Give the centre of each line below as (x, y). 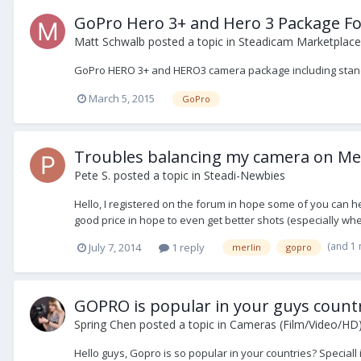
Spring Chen (105, 324)
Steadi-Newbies (245, 175)
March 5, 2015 (122, 98)
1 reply (187, 247)
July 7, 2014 (115, 247)
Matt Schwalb (110, 41)
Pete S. (92, 175)
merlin (247, 247)
